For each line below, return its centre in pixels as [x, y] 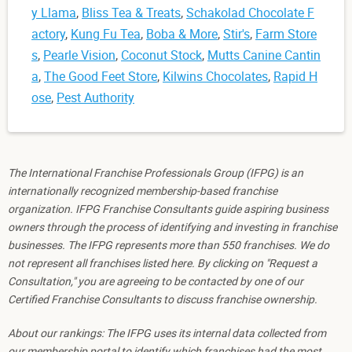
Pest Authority [95, 97]
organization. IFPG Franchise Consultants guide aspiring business [168, 208]
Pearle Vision [79, 55]
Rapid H [295, 76]
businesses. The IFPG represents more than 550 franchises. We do [169, 244]
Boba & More [182, 33]
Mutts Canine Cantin [264, 55]
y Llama [54, 12]
